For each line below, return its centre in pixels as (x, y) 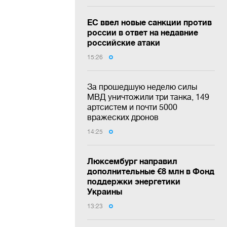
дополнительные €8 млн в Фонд (151, 171)
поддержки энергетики (134, 181)
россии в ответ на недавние (143, 32)
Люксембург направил (132, 161)
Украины (105, 191)
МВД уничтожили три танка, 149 (148, 97)
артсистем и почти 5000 (132, 107)
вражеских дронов (123, 117)
